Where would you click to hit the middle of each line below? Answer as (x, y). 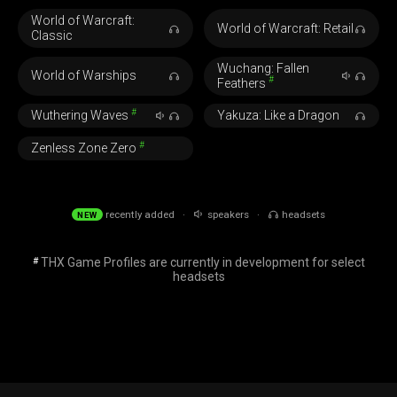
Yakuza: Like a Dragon (278, 116)
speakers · (237, 214)
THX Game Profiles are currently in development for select (201, 262)
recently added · (148, 214)
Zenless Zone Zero (86, 148)
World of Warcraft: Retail (285, 28)
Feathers (242, 83)
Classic (52, 36)
